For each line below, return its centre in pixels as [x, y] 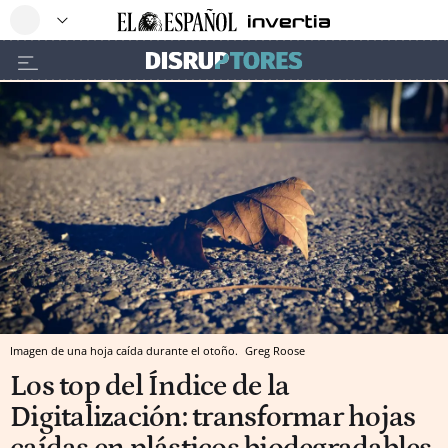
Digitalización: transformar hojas [213, 417]
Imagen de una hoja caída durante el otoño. [125, 350]
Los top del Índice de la [149, 386]
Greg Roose [275, 350]
